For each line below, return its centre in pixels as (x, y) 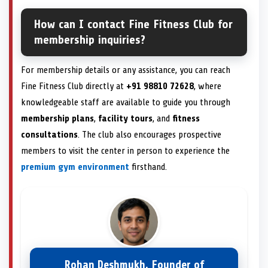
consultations (49, 135)
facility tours (125, 119)
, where (208, 86)
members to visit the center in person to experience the (125, 151)
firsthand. (148, 167)
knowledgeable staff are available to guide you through (126, 103)
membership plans (57, 119)
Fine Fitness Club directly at (74, 86)
